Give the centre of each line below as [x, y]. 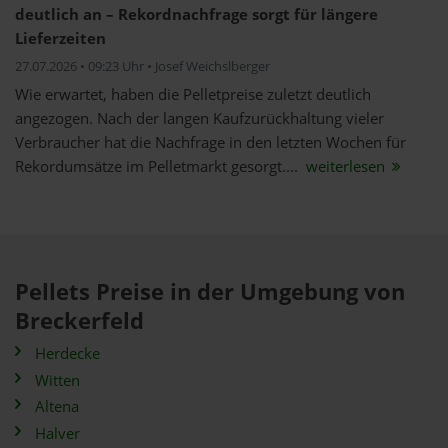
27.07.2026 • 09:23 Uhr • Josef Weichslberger [142, 66]
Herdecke [67, 353]
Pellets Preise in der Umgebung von [210, 291]
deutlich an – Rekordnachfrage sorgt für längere [196, 14]
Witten [57, 380]
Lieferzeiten [60, 38]
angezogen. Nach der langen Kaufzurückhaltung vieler [199, 118]
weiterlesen [345, 166]
